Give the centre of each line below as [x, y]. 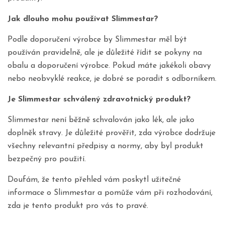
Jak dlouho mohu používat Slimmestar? [83, 19]
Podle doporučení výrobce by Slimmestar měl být [97, 40]
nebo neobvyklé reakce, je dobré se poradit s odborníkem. [112, 79]
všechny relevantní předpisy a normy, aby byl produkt [105, 146]
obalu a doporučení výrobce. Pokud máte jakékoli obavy [109, 66]
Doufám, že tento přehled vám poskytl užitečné [94, 180]
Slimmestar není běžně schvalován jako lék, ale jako [101, 120]
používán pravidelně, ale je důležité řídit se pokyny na [105, 53]
